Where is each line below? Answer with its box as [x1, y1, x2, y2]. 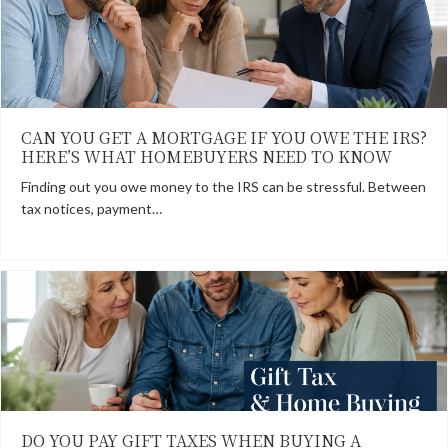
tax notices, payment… [21, 200, 162, 218]
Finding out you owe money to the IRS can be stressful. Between [21, 178, 426, 196]
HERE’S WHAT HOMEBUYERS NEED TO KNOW [21, 145, 392, 169]
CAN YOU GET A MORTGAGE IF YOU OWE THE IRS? [21, 126, 427, 150]
